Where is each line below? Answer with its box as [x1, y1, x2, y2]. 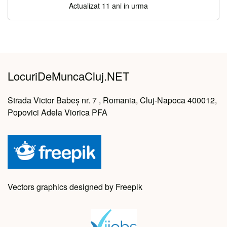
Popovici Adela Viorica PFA [8, 106, 107, 119]
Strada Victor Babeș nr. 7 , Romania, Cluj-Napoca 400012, [8, 94, 217, 106]
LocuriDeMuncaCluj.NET [8, 68, 129, 84]
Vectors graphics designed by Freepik [8, 181, 142, 193]
